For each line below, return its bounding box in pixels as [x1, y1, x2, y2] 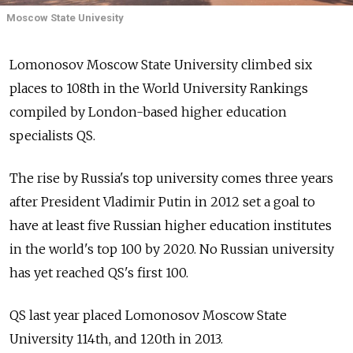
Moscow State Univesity [6, 11, 124, 24]
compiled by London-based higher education [9, 103, 287, 120]
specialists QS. [9, 127, 95, 143]
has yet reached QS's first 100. [9, 264, 188, 281]
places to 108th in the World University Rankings [9, 80, 308, 96]
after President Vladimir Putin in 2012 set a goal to [9, 193, 315, 210]
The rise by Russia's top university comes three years [9, 169, 333, 186]
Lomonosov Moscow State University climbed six [9, 56, 312, 72]
